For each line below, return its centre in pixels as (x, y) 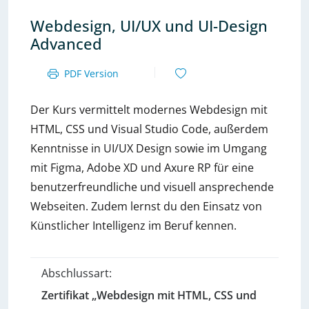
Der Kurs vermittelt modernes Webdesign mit (149, 110)
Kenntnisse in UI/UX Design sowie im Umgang (149, 148)
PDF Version (91, 73)
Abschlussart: (77, 273)
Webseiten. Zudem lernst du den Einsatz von (146, 206)
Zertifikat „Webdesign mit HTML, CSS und (149, 295)
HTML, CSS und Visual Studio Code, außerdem (149, 129)
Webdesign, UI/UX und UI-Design (149, 26)
